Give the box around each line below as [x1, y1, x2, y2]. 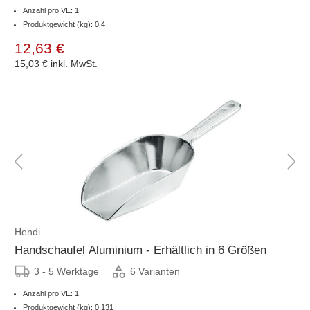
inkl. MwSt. [51, 57, 98, 69]
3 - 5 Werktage [34, 265, 99, 277]
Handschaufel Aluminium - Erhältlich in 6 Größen [15, 243, 266, 257]
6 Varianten [130, 266, 180, 277]
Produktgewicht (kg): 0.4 [23, 19, 105, 28]
